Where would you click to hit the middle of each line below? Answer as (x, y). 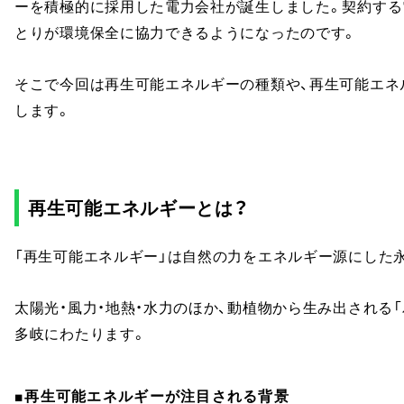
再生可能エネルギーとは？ (138, 207)
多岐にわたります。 (81, 333)
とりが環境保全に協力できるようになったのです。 (186, 32)
